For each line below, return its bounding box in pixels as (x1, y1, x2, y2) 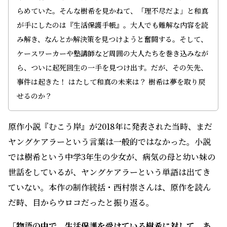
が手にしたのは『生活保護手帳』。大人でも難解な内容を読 (17, 20, 208, 30)
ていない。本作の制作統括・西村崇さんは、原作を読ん (8, 181, 211, 194)
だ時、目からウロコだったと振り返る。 (8, 197, 154, 209)
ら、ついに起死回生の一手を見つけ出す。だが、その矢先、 (17, 62, 208, 73)
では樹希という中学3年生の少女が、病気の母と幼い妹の (8, 151, 215, 163)
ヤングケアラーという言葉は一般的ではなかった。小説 (8, 136, 211, 148)
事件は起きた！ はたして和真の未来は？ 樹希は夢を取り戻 (17, 77, 205, 87)
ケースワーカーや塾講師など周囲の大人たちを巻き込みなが (17, 48, 208, 59)
